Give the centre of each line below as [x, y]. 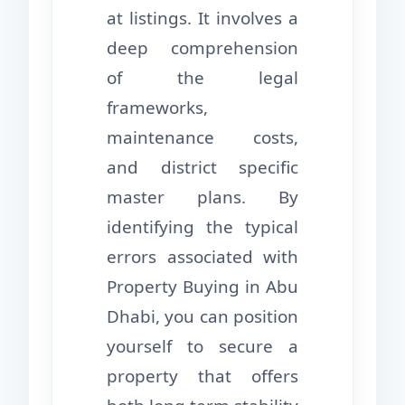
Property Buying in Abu [202, 287]
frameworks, [157, 108]
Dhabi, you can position [202, 317]
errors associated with [202, 257]
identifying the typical [202, 227]
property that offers [202, 377]
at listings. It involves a [202, 19]
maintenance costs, [202, 138]
